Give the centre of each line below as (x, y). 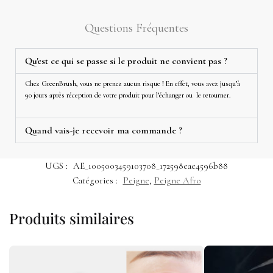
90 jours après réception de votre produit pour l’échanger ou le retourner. (128, 95)
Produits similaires (72, 218)
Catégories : (96, 180)
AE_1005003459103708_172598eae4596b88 (151, 165)
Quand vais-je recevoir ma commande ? (104, 130)
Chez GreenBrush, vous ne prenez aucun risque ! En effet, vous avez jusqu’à (133, 84)
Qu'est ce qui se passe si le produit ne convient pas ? (126, 61)
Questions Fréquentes (136, 28)
